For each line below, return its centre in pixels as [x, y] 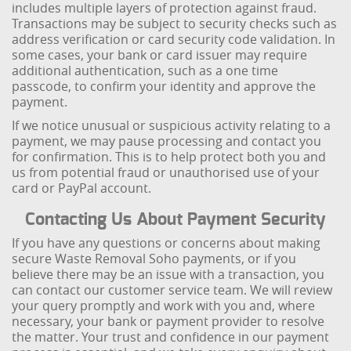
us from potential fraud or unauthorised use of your [166, 172]
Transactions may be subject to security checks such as [175, 24]
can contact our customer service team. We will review [172, 290]
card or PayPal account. [82, 188]
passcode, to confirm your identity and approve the [164, 86]
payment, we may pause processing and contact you [167, 141]
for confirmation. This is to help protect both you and [169, 157]
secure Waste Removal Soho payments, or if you [154, 259]
